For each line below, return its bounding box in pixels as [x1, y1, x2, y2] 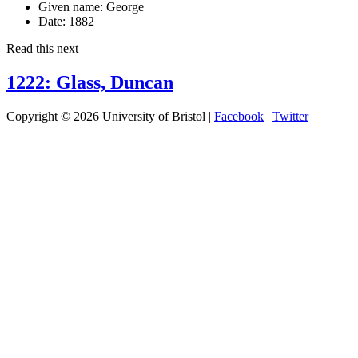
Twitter [272, 109, 308, 123]
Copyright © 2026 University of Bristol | [6, 109, 214, 123]
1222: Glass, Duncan [6, 71, 173, 93]
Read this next [6, 41, 78, 55]
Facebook [214, 109, 264, 123]
